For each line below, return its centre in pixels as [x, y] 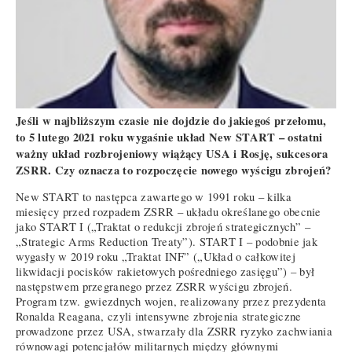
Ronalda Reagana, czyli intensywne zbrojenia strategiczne [159, 317]
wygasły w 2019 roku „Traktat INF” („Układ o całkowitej [156, 257]
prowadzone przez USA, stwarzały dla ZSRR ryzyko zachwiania [174, 332]
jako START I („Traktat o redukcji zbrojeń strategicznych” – [163, 227]
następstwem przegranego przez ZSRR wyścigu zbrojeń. [154, 287]
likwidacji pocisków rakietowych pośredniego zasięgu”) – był [165, 272]
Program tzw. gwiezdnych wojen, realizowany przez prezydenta [171, 302]
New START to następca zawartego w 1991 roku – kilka [154, 197]
